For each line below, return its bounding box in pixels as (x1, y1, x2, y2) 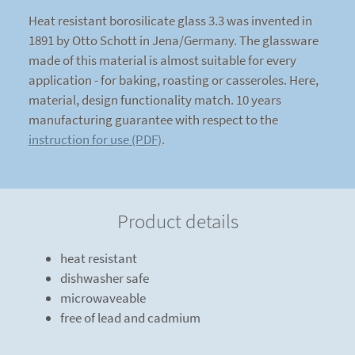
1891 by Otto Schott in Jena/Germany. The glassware (29, 32, 319, 50)
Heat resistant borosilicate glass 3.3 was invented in (29, 12, 312, 30)
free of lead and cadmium (60, 309, 200, 327)
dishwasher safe (60, 269, 149, 288)
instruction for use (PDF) (29, 131, 162, 149)
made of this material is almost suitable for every (29, 52, 296, 70)
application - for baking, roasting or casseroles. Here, (29, 71, 319, 90)
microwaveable (60, 289, 146, 307)
